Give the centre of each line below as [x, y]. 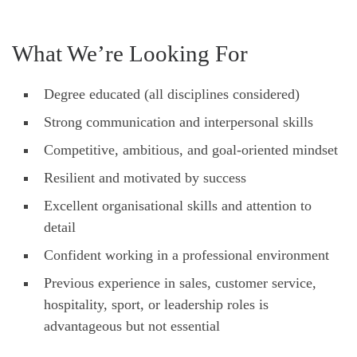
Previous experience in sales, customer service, [180, 282]
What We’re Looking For [130, 53]
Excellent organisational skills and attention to [178, 205]
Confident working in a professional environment [186, 255]
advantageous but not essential [132, 326]
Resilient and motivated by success [145, 177]
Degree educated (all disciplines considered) [172, 94]
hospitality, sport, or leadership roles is [156, 304]
